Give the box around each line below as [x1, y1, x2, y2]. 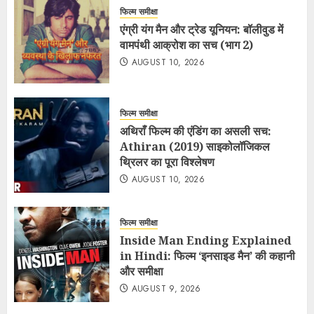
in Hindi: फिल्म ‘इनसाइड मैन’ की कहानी [120, 247, 295, 264]
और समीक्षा [120, 263, 163, 279]
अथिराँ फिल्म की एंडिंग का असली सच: [120, 123, 271, 139]
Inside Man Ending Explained [120, 232, 292, 248]
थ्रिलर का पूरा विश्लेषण [120, 153, 214, 170]
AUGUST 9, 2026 [131, 282, 201, 295]
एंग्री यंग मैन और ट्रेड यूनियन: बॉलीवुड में [120, 21, 283, 37]
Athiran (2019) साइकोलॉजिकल [120, 138, 270, 154]
